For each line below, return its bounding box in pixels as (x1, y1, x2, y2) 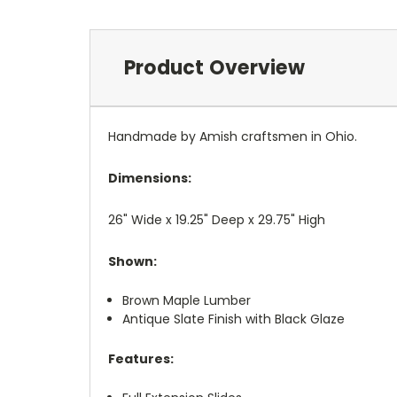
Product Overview (123, 53, 305, 82)
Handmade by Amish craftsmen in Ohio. (108, 127, 357, 145)
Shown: (108, 252, 157, 270)
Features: (108, 349, 174, 368)
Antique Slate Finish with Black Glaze (122, 309, 346, 328)
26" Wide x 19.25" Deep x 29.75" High (108, 210, 325, 229)
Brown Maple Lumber (122, 291, 252, 309)
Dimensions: (108, 168, 191, 187)
